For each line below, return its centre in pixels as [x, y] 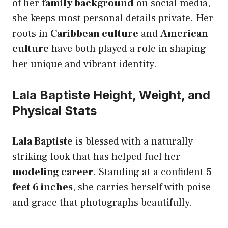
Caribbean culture [94, 34]
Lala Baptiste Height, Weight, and [111, 95]
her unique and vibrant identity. [84, 64]
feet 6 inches [42, 188]
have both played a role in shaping [127, 49]
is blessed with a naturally [133, 142]
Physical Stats [54, 111]
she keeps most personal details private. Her [113, 19]
